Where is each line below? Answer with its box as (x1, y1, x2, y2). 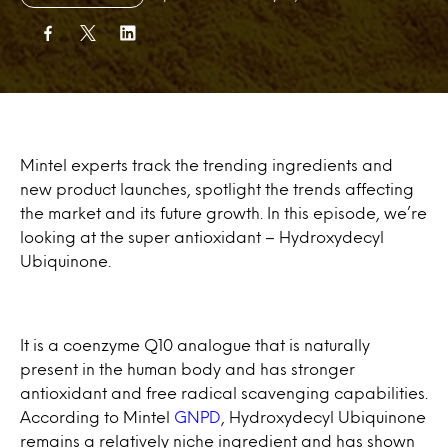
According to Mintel (20, 410, 174, 423)
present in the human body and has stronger (20, 362, 355, 375)
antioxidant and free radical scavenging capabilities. (20, 386, 428, 399)
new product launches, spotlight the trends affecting (20, 182, 414, 195)
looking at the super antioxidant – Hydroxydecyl (20, 230, 384, 243)
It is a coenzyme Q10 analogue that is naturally (20, 338, 370, 351)
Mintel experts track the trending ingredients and (20, 158, 393, 171)
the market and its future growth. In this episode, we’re (20, 206, 427, 219)
